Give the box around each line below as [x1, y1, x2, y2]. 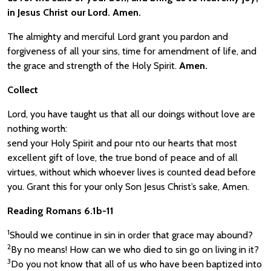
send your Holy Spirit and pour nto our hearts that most [7, 137, 237, 149]
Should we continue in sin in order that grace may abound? [10, 229, 253, 241]
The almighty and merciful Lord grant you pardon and [7, 31, 228, 42]
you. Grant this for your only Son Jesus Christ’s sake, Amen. [7, 181, 249, 192]
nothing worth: [7, 123, 67, 134]
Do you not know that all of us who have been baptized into [11, 258, 262, 270]
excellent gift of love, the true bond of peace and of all [7, 152, 238, 163]
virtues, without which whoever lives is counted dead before [7, 166, 256, 178]
